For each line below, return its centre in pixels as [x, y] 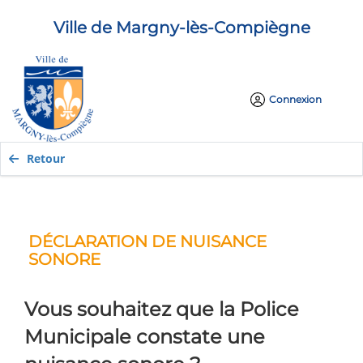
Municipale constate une [145, 337]
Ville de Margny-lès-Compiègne [181, 28]
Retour [46, 159]
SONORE [64, 260]
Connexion [295, 99]
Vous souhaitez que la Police [162, 310]
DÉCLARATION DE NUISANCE [147, 242]
